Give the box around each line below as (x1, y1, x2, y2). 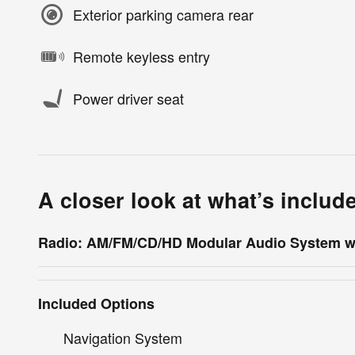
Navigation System (63, 326, 182, 348)
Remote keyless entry (73, 46, 210, 67)
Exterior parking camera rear (73, 4, 254, 25)
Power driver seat (73, 88, 184, 109)
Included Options (38, 292, 155, 314)
